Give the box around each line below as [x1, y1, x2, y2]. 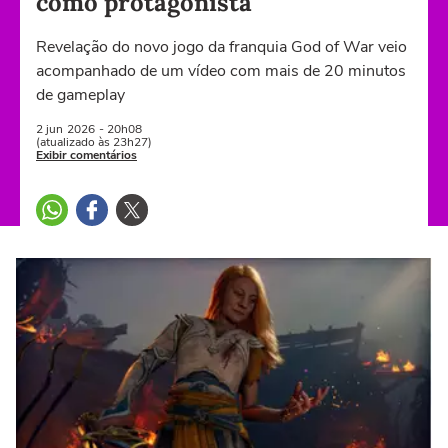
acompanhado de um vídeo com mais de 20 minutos [36, 60, 406, 82]
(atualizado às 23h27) [36, 134, 152, 150]
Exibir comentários [36, 147, 137, 163]
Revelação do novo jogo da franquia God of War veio [36, 36, 407, 58]
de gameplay [36, 84, 125, 106]
